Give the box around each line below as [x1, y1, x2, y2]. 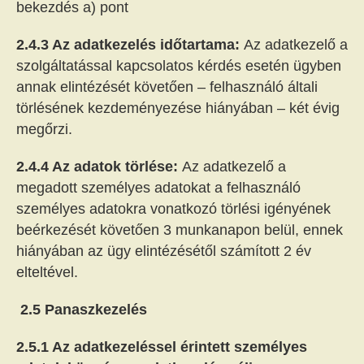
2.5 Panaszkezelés [20, 301, 147, 318]
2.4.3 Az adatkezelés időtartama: [16, 37, 244, 53]
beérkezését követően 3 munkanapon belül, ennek [16, 222, 343, 238]
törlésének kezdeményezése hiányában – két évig [16, 100, 340, 116]
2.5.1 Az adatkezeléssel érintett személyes [16, 339, 307, 355]
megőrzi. [16, 121, 72, 137]
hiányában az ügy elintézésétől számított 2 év [16, 243, 311, 259]
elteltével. [16, 264, 78, 280]
